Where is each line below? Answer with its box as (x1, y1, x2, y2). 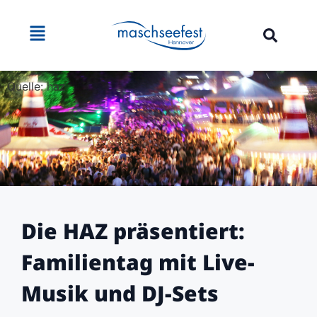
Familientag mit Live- (21, 248, 255, 277)
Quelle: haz (7, 79, 66, 93)
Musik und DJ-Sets (21, 279, 219, 309)
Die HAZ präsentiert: (21, 217, 245, 246)
